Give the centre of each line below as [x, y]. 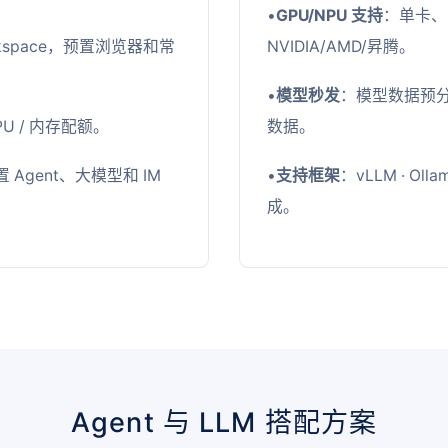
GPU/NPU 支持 [330, 15]
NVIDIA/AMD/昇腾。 [341, 46]
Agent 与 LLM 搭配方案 [224, 422]
